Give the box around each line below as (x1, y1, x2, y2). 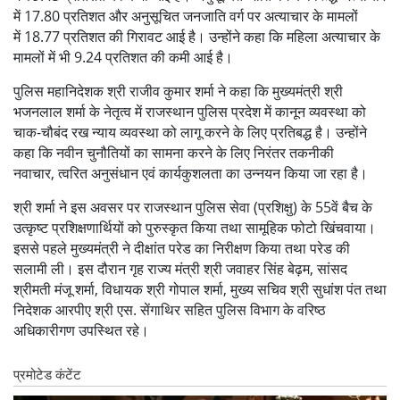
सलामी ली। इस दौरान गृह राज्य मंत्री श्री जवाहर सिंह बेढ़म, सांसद (13, 258, 347, 279)
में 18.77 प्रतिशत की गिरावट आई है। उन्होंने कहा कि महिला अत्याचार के (13, 26, 380, 46)
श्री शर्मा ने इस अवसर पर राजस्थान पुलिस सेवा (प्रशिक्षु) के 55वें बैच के (13, 196, 372, 217)
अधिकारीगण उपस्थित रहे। (13, 320, 149, 340)
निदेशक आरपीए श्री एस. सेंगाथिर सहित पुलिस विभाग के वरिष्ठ (13, 299, 326, 320)
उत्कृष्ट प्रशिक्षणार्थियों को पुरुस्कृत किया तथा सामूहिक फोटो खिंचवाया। (13, 217, 376, 237)
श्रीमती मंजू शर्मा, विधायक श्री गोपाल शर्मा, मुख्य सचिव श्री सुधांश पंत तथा (13, 279, 387, 299)
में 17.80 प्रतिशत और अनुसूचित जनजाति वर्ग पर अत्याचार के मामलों (13, 5, 358, 26)
